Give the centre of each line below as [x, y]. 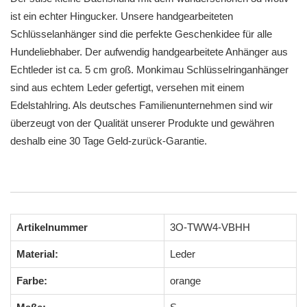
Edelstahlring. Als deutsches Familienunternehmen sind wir [142, 105]
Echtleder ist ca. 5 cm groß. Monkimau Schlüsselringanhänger [149, 70]
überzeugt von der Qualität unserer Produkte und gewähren [142, 123]
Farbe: [32, 280]
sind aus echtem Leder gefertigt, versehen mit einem [127, 87]
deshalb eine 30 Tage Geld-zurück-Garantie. [109, 141]
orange [185, 280]
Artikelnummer [52, 227]
